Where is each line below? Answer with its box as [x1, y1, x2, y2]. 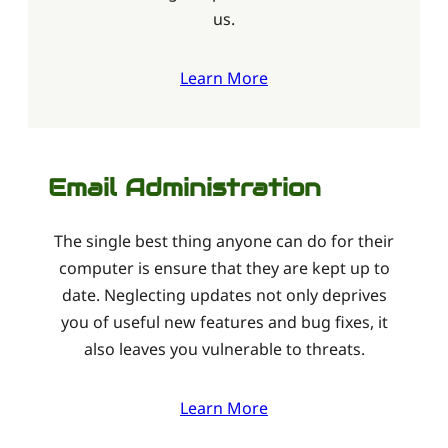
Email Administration [48, 171, 321, 203]
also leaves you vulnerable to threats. [83, 337, 365, 360]
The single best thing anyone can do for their [54, 229, 394, 252]
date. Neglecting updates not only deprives [61, 283, 387, 306]
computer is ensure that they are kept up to [58, 256, 390, 279]
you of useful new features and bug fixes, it [60, 310, 388, 333]
